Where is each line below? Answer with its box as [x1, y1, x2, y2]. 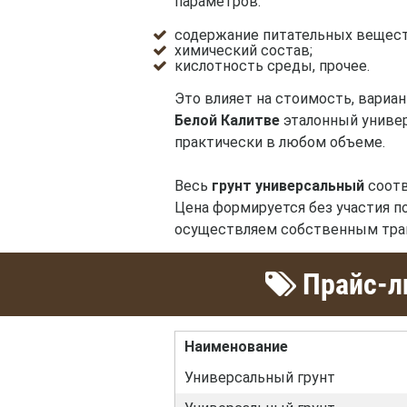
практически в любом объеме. [174, 134, 385, 152]
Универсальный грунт [184, 369, 335, 387]
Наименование [184, 338, 288, 356]
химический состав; [174, 42, 313, 60]
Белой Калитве [174, 112, 280, 130]
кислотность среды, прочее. [174, 57, 370, 75]
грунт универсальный [212, 177, 364, 195]
